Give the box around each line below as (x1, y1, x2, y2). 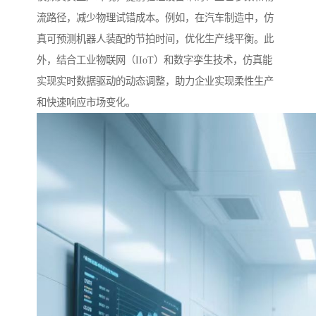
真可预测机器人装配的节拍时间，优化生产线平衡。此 (37, 33, 274, 45)
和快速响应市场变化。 (37, 97, 135, 109)
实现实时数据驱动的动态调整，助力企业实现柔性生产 (37, 75, 274, 87)
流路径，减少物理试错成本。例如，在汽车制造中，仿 (37, 12, 274, 24)
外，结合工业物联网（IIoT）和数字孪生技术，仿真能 (37, 54, 272, 66)
